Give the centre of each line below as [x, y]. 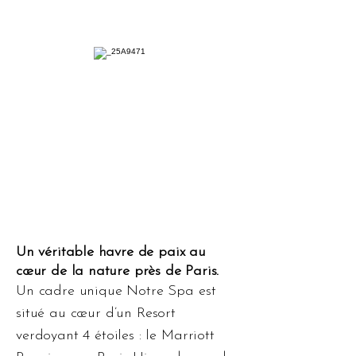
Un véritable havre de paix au [111, 252]
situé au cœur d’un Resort [96, 313]
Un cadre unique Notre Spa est [116, 291]
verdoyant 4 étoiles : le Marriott [115, 336]
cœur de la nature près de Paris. [118, 271]
